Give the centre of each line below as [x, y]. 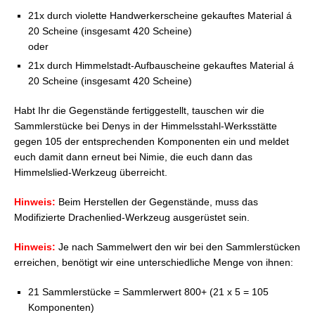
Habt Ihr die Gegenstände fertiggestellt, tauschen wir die [139, 110]
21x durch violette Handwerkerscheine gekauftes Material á [160, 15]
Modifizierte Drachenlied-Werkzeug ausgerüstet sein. [132, 217]
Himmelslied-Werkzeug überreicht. [91, 172]
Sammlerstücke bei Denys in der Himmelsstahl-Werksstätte [146, 126]
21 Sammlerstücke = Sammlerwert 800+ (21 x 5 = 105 [148, 291]
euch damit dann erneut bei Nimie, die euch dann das [133, 156]
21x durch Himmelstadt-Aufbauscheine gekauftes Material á [161, 65]
